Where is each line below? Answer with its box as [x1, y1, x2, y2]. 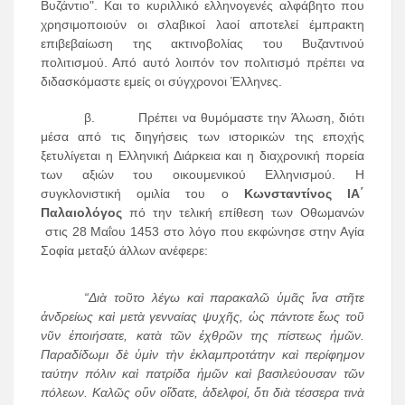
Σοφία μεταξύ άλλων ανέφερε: [41, 243, 208, 259]
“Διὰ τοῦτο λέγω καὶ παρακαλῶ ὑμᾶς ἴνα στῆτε [84, 290, 364, 306]
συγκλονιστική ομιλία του [41, 186, 221, 202]
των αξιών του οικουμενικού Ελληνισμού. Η [41, 167, 364, 183]
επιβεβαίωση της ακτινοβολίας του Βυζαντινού [41, 36, 364, 52]
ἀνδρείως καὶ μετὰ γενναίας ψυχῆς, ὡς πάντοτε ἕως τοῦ [41, 309, 364, 325]
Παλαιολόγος [41, 205, 122, 221]
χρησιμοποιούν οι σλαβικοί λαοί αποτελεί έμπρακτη [41, 17, 364, 33]
